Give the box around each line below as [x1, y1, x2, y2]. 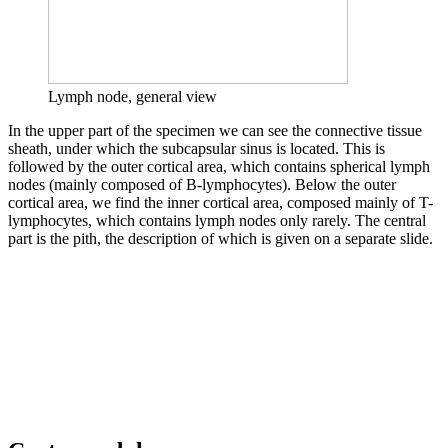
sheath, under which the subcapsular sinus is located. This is [8, 139, 385, 157]
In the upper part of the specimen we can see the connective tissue [8, 121, 422, 139]
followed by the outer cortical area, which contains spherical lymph [8, 157, 430, 175]
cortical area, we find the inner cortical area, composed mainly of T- [8, 193, 433, 211]
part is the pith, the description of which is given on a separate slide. [8, 229, 433, 247]
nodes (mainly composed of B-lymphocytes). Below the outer [8, 175, 396, 193]
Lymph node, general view [48, 87, 217, 105]
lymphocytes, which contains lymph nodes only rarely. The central [8, 211, 426, 229]
